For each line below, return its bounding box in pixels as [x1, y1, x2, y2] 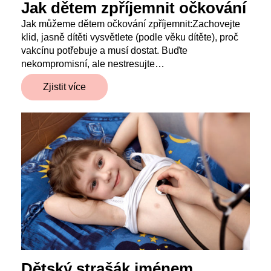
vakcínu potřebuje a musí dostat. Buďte [21, 45, 188, 56]
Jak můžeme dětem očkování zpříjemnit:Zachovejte [21, 18, 240, 29]
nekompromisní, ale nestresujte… [21, 58, 165, 69]
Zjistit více [43, 81, 86, 92]
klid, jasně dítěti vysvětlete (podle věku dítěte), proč [21, 31, 238, 42]
